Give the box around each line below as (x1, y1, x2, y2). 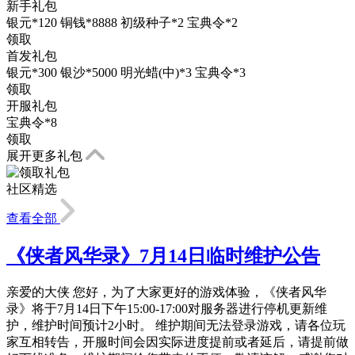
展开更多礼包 (6, 148, 86, 162)
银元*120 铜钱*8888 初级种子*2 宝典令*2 (6, 15, 238, 29)
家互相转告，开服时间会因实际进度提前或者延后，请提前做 (6, 334, 349, 349)
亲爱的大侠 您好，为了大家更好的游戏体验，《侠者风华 (6, 284, 326, 299)
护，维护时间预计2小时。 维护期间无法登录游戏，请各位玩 (6, 318, 345, 332)
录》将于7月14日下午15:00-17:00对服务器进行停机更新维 (6, 301, 327, 315)
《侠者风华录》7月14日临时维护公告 (6, 245, 320, 266)
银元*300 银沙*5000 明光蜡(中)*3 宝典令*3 (6, 65, 246, 79)
